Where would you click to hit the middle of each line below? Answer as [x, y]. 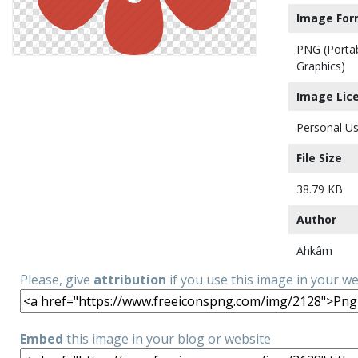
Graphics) [321, 66]
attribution [130, 280]
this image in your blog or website [167, 339]
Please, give [57, 280]
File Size [319, 158]
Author [316, 219]
